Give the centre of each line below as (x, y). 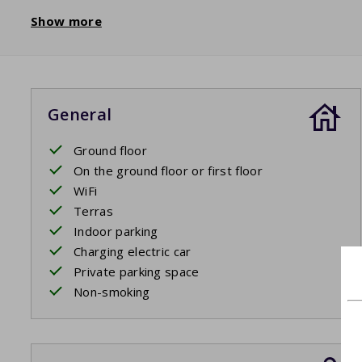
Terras (93, 211)
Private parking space (137, 272)
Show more (66, 21)
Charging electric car (133, 252)
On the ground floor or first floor (168, 171)
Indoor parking (116, 232)
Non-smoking (112, 292)
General (80, 115)
